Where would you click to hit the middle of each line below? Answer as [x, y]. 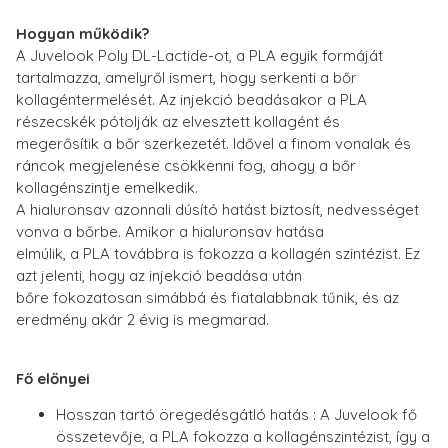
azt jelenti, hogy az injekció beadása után [159, 276]
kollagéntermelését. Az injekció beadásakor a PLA [191, 100]
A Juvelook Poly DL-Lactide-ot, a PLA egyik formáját [199, 56]
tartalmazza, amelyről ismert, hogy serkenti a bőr [186, 78]
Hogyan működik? [82, 34]
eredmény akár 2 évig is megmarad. [142, 320]
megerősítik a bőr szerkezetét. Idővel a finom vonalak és [213, 144]
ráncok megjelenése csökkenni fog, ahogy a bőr [186, 166]
